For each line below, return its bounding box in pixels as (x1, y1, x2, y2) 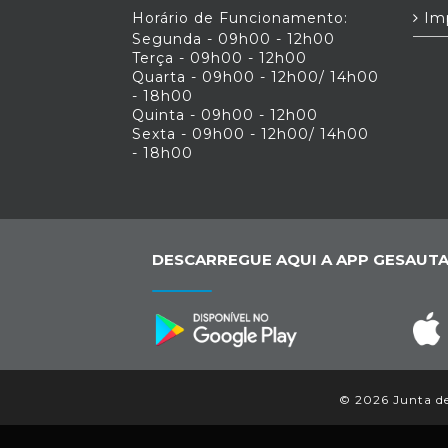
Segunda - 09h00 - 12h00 (132, 30, 335, 48)
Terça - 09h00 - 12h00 (132, 49, 307, 67)
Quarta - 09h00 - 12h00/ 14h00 (132, 68, 379, 86)
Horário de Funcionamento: (132, 9, 348, 27)
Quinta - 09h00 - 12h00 (132, 106, 318, 124)
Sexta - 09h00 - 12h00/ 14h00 (132, 125, 369, 143)
